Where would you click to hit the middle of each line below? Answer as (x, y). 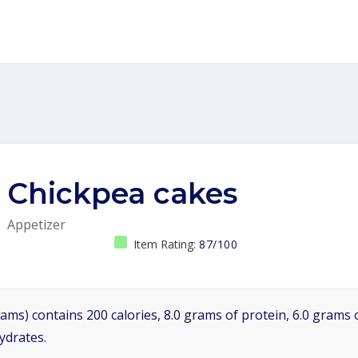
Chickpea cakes (122, 193)
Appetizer (36, 225)
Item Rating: (166, 244)
